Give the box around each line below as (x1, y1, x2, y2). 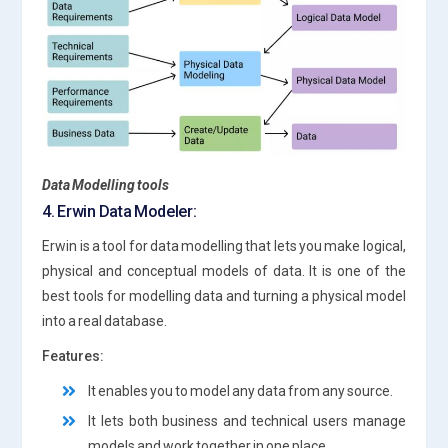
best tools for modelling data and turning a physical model (42, 287, 406, 304)
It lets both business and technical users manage (88, 412, 406, 429)
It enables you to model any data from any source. (88, 382, 394, 399)
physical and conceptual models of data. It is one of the (42, 262, 406, 279)
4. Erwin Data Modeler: (42, 201, 197, 221)
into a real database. (42, 312, 168, 329)
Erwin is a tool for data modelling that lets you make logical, (42, 237, 406, 254)
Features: (42, 347, 105, 364)
